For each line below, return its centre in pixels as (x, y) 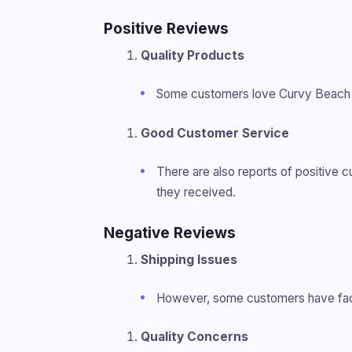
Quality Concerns (194, 337)
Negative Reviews (170, 233)
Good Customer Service (214, 133)
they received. (196, 192)
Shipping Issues (189, 259)
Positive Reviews (166, 29)
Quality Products (192, 55)
